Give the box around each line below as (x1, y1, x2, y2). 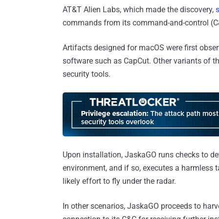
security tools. (63, 69, 110, 79)
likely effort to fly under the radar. (63, 176, 176, 186)
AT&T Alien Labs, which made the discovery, (63, 5, 216, 15)
